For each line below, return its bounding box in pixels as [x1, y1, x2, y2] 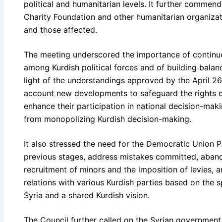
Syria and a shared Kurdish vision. [24, 190, 150, 200]
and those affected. [24, 24, 97, 35]
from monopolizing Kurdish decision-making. [24, 113, 191, 124]
